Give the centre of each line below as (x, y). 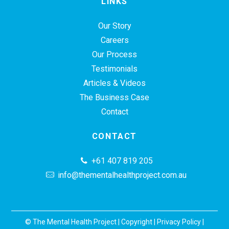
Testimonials (114, 69)
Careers (114, 40)
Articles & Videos (114, 83)
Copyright (137, 222)
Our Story (114, 26)
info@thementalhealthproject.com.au (122, 175)
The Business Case (114, 97)
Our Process (114, 54)
